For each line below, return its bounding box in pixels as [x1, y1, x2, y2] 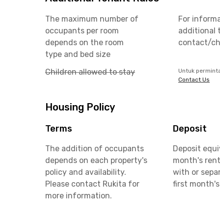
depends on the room [45, 38, 124, 47]
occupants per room [45, 26, 119, 35]
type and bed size [45, 50, 110, 59]
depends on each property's [45, 156, 147, 165]
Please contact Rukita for [45, 179, 139, 189]
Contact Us [178, 76, 210, 83]
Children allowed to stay [45, 67, 135, 77]
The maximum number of [45, 14, 138, 24]
